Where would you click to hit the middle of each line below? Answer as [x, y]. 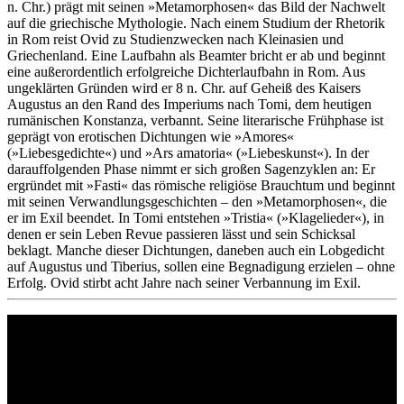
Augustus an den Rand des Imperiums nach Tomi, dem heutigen [189, 104]
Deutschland [43, 371]
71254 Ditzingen [55, 354]
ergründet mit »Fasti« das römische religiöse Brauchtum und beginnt [201, 185]
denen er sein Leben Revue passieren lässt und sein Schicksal [181, 234]
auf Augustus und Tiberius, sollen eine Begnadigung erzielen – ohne [201, 266]
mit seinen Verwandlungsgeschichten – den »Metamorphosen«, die [197, 201]
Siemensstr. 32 [48, 338]
